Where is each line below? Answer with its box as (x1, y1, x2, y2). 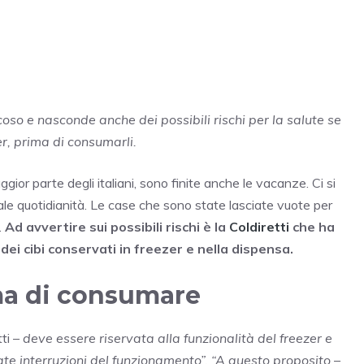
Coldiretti (226, 219, 289, 236)
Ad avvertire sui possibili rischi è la (2, 219, 226, 236)
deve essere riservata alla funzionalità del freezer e (23, 330, 332, 347)
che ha (289, 219, 335, 236)
